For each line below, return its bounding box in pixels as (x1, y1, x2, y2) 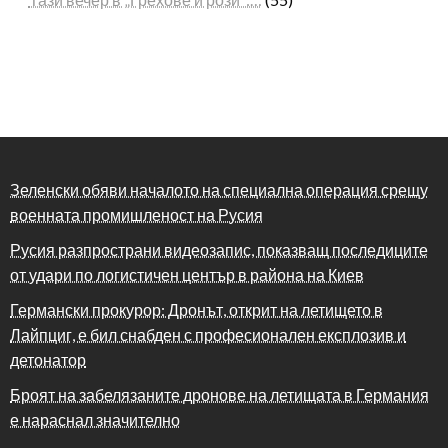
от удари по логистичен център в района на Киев (10, 265, 364, 285)
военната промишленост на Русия (10, 205, 263, 225)
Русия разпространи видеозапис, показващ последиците (10, 240, 428, 260)
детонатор (10, 350, 86, 370)
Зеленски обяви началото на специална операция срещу (10, 180, 428, 200)
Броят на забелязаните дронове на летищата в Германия (10, 385, 429, 405)
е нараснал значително (10, 410, 180, 430)
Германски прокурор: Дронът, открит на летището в (10, 300, 383, 320)
